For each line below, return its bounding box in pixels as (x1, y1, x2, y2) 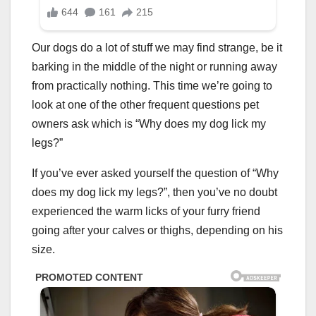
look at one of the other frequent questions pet (32, 99, 259, 111)
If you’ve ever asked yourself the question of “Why (32, 167, 279, 180)
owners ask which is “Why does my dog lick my (32, 118, 266, 130)
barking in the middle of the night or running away (32, 61, 277, 73)
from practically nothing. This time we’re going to (32, 80, 272, 92)
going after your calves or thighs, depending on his (32, 224, 283, 237)
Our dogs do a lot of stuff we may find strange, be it (32, 42, 282, 54)
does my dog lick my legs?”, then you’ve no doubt (32, 186, 277, 199)
